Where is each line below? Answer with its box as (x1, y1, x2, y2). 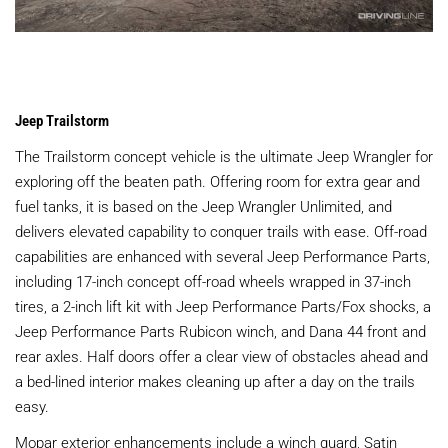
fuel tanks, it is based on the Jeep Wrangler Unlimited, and (15, 195, 392, 216)
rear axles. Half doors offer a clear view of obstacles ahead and (15, 345, 428, 366)
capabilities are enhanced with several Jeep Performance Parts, (15, 245, 430, 266)
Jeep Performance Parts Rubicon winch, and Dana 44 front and (15, 320, 426, 341)
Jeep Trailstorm (15, 109, 109, 130)
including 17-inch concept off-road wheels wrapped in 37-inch (15, 270, 411, 291)
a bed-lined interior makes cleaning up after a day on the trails (15, 370, 415, 391)
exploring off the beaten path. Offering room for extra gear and (15, 170, 420, 191)
